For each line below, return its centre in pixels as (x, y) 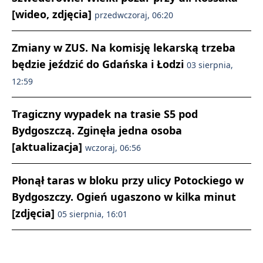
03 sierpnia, (210, 65)
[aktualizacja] (48, 146)
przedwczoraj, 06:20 (134, 15)
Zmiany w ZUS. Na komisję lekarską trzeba (124, 47)
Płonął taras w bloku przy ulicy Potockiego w (128, 180)
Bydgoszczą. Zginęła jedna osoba (97, 130)
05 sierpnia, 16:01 (92, 214)
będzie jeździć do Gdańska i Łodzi (99, 64)
